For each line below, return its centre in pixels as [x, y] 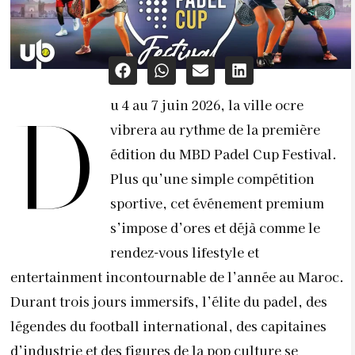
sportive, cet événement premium [217, 202]
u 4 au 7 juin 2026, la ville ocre [207, 104]
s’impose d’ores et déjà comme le [215, 227]
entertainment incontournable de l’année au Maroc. [177, 276]
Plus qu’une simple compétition [212, 178]
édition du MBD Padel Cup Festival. [223, 153]
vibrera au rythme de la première [215, 129]
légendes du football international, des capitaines [168, 325]
